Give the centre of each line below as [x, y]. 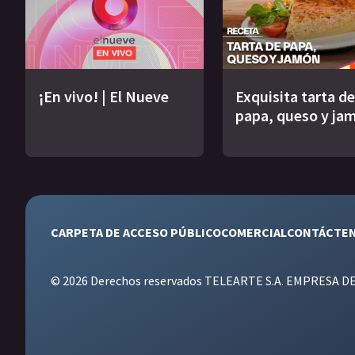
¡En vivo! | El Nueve [103, 97]
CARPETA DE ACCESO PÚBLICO [136, 233]
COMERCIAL [254, 233]
